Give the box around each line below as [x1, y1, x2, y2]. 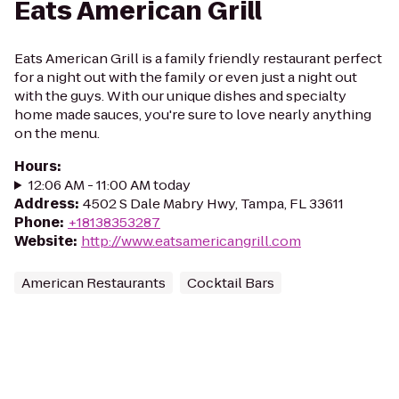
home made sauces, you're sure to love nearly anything [14, 105, 371, 124]
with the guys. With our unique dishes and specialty [14, 86, 346, 105]
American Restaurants [21, 273, 166, 292]
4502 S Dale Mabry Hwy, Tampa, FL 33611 [83, 194, 344, 213]
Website [14, 232, 73, 250]
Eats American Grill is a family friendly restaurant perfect [14, 49, 382, 68]
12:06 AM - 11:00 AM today [28, 175, 191, 194]
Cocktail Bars [187, 273, 274, 292]
